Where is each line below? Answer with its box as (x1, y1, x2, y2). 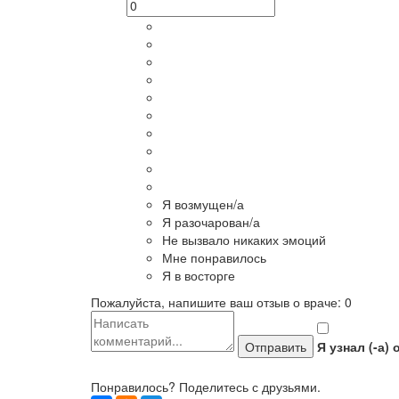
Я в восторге (162, 266, 235, 284)
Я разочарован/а (162, 213, 260, 231)
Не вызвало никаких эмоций (162, 231, 326, 248)
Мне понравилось (162, 248, 266, 266)
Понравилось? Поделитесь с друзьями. (91, 378, 321, 395)
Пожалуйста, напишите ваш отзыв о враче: (91, 293, 345, 311)
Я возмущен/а (162, 195, 244, 213)
